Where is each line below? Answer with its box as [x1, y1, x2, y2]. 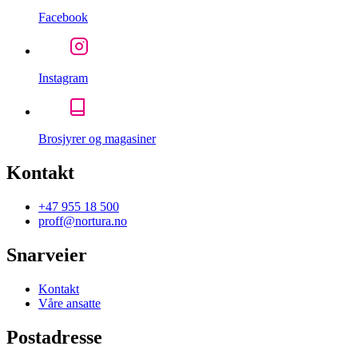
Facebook [38, 10, 88, 25]
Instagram [38, 71, 88, 86]
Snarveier [6, 244, 87, 265]
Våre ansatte [38, 296, 101, 310]
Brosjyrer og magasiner [38, 132, 156, 146]
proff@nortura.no [38, 214, 127, 228]
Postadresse [6, 326, 102, 348]
